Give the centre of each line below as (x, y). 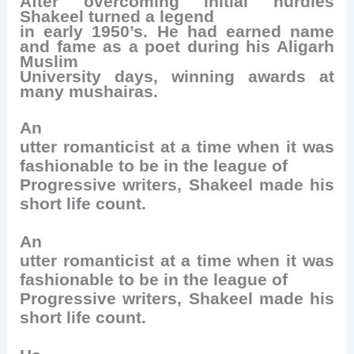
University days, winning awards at (177, 77)
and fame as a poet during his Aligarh (177, 47)
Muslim (49, 62)
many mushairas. (89, 92)
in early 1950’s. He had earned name (177, 32)
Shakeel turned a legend (117, 17)
